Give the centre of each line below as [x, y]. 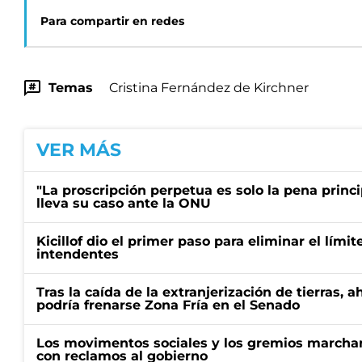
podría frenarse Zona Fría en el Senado [168, 305]
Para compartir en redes [112, 21]
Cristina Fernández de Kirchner [209, 88]
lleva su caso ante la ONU [124, 203]
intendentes [78, 254]
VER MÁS [79, 150]
